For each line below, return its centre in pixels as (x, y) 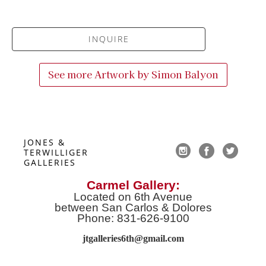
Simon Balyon (185, 74)
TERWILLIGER (56, 152)
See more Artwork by (99, 74)
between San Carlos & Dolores (133, 207)
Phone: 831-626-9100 (133, 218)
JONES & (45, 142)
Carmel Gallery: (133, 185)
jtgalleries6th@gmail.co (129, 239)
